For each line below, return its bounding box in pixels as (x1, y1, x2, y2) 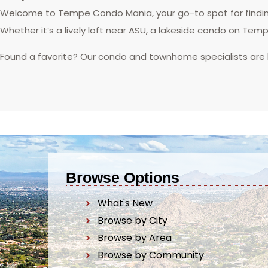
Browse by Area (97, 231, 172, 245)
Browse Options (66, 169, 179, 186)
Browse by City (97, 214, 167, 227)
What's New (97, 196, 153, 210)
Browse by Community (97, 248, 204, 262)
